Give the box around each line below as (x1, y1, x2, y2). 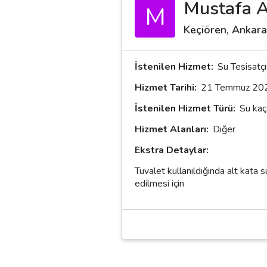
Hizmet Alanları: (135, 123, 209, 136)
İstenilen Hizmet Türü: (135, 102, 235, 115)
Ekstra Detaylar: (135, 144, 209, 157)
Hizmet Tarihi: (135, 81, 197, 94)
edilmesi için (135, 177, 184, 190)
